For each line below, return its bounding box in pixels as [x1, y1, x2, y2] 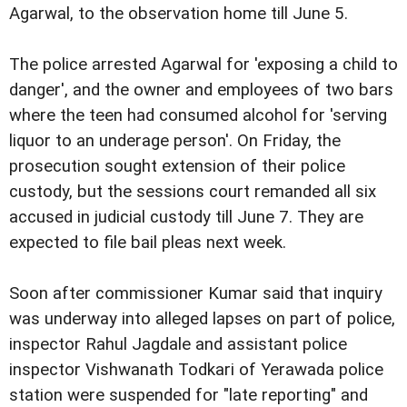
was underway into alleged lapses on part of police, [9, 309, 395, 330]
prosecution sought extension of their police [9, 156, 345, 177]
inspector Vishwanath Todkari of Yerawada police [9, 360, 383, 381]
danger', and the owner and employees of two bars [9, 80, 393, 101]
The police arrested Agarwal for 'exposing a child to [9, 55, 398, 75]
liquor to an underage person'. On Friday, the [9, 131, 341, 152]
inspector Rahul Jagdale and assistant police [9, 334, 347, 355]
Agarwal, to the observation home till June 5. [9, 4, 348, 24]
